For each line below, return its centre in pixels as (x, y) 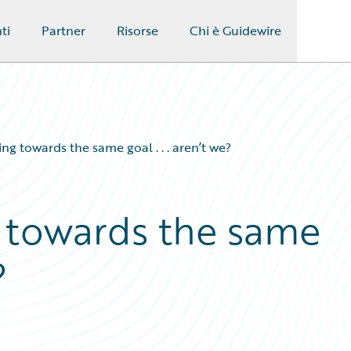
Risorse (137, 31)
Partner (63, 31)
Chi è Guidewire (235, 31)
